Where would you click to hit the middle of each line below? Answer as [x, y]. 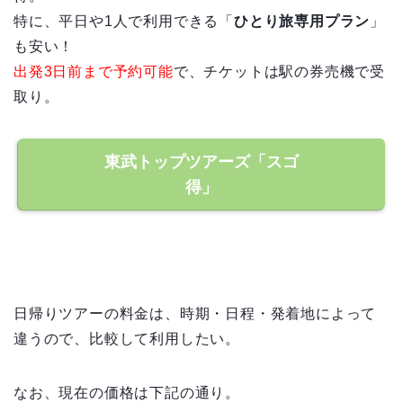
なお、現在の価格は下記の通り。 [127, 393]
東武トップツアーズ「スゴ [201, 162]
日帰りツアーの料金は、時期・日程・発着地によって [195, 314]
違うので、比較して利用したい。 [127, 339]
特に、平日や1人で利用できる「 [124, 22]
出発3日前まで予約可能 [94, 72]
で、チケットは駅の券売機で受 [279, 72]
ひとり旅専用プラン [302, 22]
